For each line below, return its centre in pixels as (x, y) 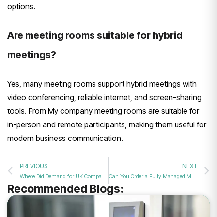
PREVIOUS (34, 166)
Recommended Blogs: (65, 189)
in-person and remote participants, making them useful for (107, 125)
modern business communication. (65, 138)
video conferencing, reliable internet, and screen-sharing (104, 98)
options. (21, 7)
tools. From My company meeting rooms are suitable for (103, 111)
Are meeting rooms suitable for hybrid (95, 36)
